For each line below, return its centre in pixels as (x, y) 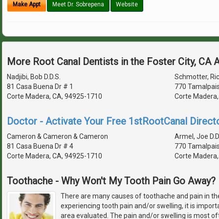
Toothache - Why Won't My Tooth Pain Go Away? (111, 181)
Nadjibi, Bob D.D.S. (34, 77)
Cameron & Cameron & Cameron (57, 137)
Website (127, 5)
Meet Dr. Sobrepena (78, 5)
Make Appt (27, 5)
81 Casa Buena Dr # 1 (40, 87)
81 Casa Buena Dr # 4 (40, 146)
